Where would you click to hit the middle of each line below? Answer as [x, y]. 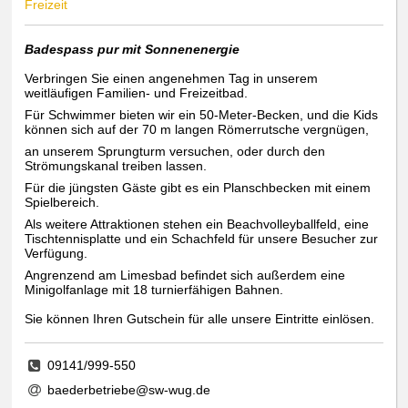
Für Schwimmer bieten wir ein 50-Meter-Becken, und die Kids [202, 115]
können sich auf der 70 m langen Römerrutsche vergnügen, [197, 130]
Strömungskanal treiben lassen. [116, 166]
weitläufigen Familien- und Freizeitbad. [137, 93]
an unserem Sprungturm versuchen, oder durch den [175, 152]
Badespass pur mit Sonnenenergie [133, 50]
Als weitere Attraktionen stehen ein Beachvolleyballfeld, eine [197, 224]
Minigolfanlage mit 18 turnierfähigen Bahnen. [154, 290]
